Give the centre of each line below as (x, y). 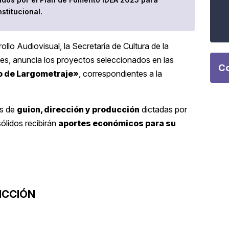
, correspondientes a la (120, 74)
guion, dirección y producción (78, 110)
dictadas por (163, 110)
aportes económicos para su (117, 123)
